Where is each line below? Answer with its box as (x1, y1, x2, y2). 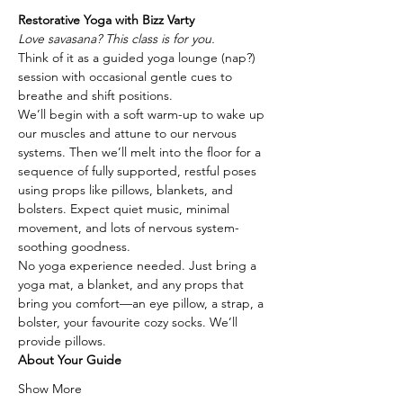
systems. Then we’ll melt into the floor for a (18, 143, 264, 160)
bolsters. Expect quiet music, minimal (18, 200, 233, 217)
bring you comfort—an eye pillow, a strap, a (18, 294, 267, 311)
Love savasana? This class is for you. (18, 30, 215, 47)
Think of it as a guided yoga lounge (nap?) (18, 49, 259, 66)
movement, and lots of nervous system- (18, 219, 239, 236)
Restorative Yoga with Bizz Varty (18, 11, 194, 28)
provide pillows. (18, 332, 106, 349)
